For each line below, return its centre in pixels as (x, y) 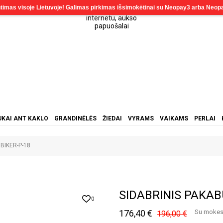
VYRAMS (141, 118)
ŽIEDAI (112, 118)
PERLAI (205, 118)
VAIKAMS (174, 118)
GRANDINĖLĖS (75, 118)
